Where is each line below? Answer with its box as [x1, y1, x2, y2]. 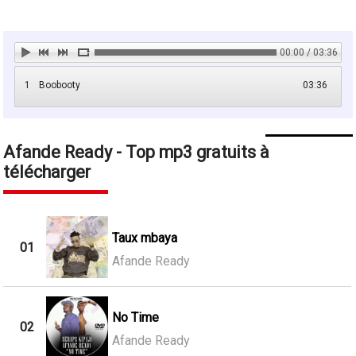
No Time [111, 310, 159, 326]
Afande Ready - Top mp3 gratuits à [3, 142, 270, 163]
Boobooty [39, 79, 81, 91]
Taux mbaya [111, 230, 177, 246]
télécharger [3, 162, 91, 183]
